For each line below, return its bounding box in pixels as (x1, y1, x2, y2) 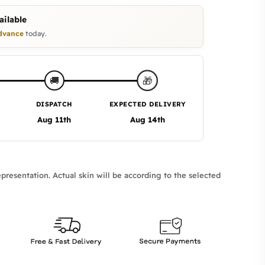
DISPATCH (35, 99, 73, 108)
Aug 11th (37, 114, 72, 124)
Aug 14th (130, 114, 165, 124)
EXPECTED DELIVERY (109, 99, 186, 108)
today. (23, 28, 47, 38)
